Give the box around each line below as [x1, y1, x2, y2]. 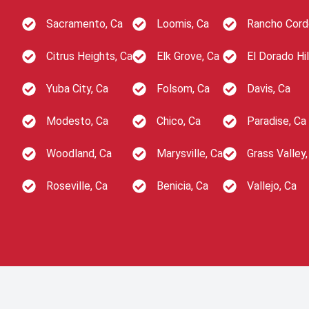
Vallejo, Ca [247, 179, 297, 192]
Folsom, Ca [157, 82, 210, 95]
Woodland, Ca [46, 147, 112, 160]
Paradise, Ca [247, 114, 306, 128]
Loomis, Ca [157, 17, 209, 30]
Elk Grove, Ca [157, 50, 219, 63]
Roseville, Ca [46, 179, 108, 192]
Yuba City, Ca [46, 82, 108, 95]
